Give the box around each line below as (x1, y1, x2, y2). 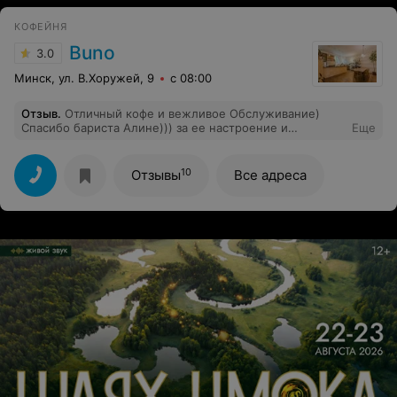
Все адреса (234, 167, 307, 183)
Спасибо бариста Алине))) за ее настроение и (21, 121, 288, 135)
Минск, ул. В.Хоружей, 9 (14, 71, 154, 85)
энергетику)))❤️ (21, 135, 112, 149)
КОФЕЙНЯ (14, 20, 67, 33)
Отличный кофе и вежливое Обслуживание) (65, 106, 320, 121)
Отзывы (131, 167, 181, 183)
